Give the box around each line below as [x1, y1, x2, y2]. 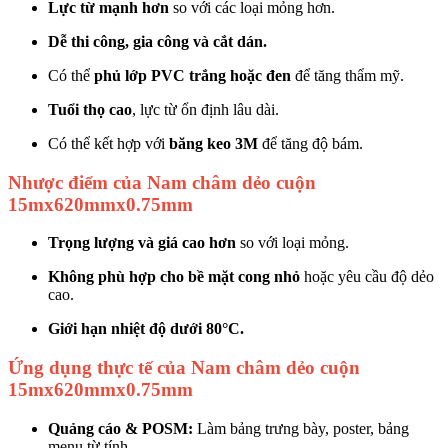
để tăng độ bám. [258, 134, 363, 152]
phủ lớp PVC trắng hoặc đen [94, 66, 291, 84]
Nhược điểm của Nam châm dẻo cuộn [8, 171, 316, 193]
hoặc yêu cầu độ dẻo [300, 268, 434, 286]
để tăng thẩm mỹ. [291, 66, 404, 84]
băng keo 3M [169, 134, 258, 152]
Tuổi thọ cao [48, 100, 132, 118]
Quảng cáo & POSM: [48, 419, 193, 437]
